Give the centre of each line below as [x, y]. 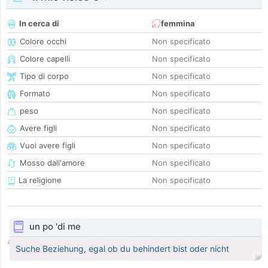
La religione [39, 180]
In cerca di [39, 24]
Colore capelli [45, 59]
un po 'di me [55, 227]
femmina [178, 24]
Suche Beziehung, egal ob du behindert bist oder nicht [122, 249]
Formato [35, 94]
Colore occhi [43, 42]
